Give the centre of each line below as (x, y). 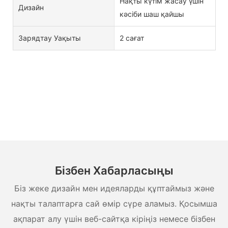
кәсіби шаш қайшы (152, 14)
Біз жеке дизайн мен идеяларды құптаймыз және (114, 188)
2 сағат (132, 38)
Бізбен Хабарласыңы (114, 171)
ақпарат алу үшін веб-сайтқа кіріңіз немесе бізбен (114, 219)
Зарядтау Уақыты (50, 38)
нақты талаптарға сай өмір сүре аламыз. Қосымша (114, 203)
